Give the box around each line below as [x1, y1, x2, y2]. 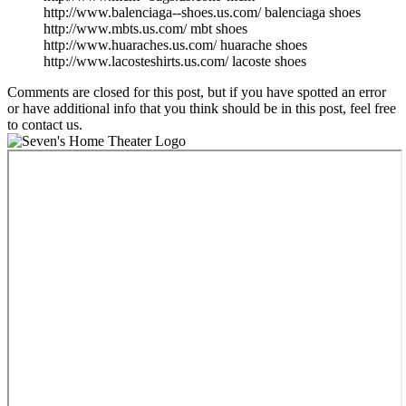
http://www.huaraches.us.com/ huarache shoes [43, 36, 307, 53]
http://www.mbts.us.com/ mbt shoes [43, 20, 247, 36]
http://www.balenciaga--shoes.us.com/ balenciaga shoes [43, 4, 361, 20]
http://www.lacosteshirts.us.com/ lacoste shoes [43, 53, 306, 69]
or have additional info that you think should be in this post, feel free [7, 100, 396, 116]
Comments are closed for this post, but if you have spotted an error [7, 83, 386, 100]
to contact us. [7, 116, 82, 132]
